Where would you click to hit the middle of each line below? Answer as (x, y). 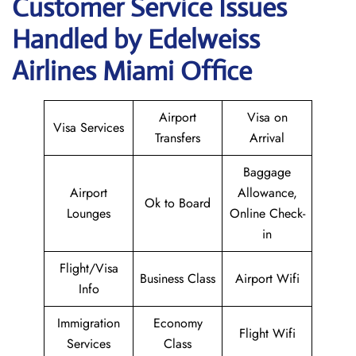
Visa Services (89, 128)
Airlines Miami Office (132, 71)
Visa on (267, 117)
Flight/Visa (89, 268)
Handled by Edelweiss (136, 39)
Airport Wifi (267, 279)
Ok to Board (178, 203)
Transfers (178, 138)
